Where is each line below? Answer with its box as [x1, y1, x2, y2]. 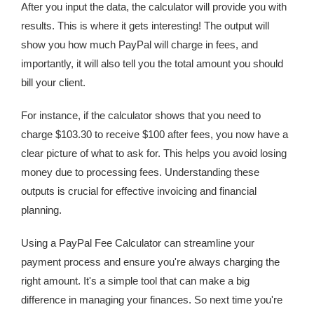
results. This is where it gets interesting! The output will [21, 20, 269, 32]
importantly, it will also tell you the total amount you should [21, 57, 283, 69]
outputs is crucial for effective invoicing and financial [21, 185, 257, 197]
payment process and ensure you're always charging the [21, 256, 280, 268]
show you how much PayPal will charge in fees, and [21, 39, 258, 50]
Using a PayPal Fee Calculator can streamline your [21, 237, 254, 249]
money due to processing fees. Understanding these [21, 166, 259, 178]
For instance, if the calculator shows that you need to [21, 109, 261, 121]
